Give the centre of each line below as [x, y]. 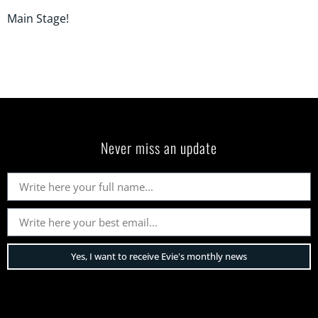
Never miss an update [159, 148]
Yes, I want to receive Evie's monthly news [159, 257]
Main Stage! [38, 18]
